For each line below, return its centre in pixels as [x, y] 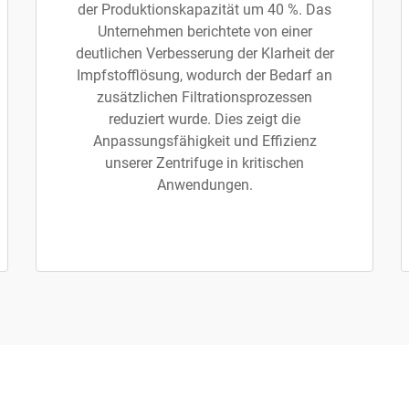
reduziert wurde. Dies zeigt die [204, 119]
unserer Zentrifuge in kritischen [204, 163]
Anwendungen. [204, 185]
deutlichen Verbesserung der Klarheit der [204, 53]
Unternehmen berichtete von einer [204, 31]
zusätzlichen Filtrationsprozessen [204, 97]
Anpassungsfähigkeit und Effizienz [204, 141]
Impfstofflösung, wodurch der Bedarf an [204, 75]
